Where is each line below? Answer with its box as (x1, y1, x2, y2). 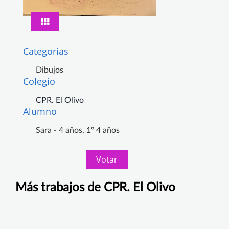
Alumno (23, 105, 57, 118)
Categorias (23, 45, 68, 58)
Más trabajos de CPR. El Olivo (15, 181, 175, 194)
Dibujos (36, 66, 63, 75)
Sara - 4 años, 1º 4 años (36, 126, 120, 135)
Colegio (23, 75, 55, 88)
